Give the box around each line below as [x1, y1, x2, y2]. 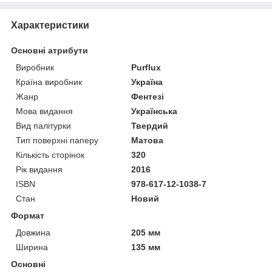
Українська [131, 106, 178, 116]
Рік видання [16, 164, 63, 174]
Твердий [131, 120, 169, 131]
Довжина [16, 227, 50, 237]
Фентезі [131, 91, 165, 101]
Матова [131, 135, 164, 145]
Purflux [131, 62, 161, 72]
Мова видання [16, 106, 73, 116]
